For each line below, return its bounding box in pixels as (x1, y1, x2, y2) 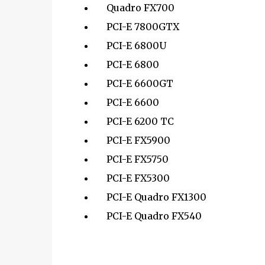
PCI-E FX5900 (94, 134, 170, 146)
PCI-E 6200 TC (94, 115, 174, 127)
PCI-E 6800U (94, 40, 166, 51)
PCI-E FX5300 (94, 172, 170, 184)
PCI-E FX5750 (94, 153, 169, 165)
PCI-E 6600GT (94, 77, 173, 89)
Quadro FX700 (94, 2, 174, 14)
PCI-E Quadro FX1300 (94, 191, 206, 203)
